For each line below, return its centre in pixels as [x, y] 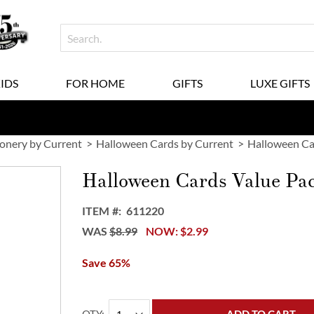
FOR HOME [95, 83]
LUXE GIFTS [280, 83]
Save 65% [107, 262]
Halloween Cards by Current [165, 143]
